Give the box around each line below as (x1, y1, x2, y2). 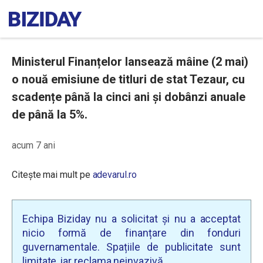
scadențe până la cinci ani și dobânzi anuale (12, 90, 245, 104)
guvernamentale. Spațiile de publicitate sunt (22, 241, 241, 253)
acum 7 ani (12, 140, 55, 151)
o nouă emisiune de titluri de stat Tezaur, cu (12, 72, 245, 86)
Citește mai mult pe (12, 169, 93, 180)
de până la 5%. (12, 107, 87, 122)
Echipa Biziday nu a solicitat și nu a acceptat (22, 213, 241, 225)
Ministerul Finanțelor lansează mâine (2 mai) (12, 55, 248, 69)
